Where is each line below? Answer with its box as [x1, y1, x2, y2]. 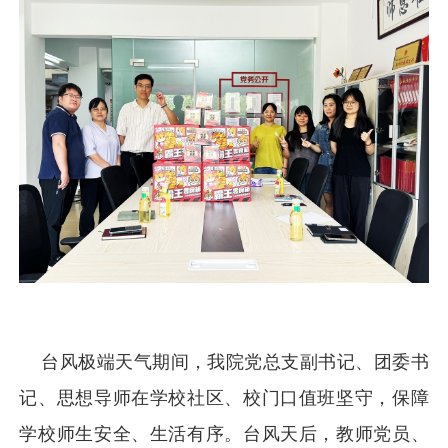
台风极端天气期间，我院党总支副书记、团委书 [19, 351, 429, 372]
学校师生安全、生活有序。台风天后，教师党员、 [19, 423, 429, 444]
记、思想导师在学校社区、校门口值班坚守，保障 [19, 387, 429, 408]
